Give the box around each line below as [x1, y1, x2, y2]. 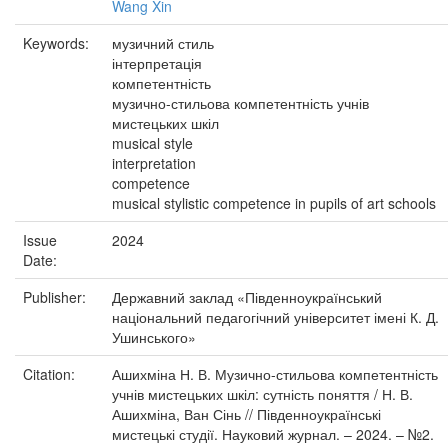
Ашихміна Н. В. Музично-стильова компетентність [112, 364, 438, 384]
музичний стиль [112, 33, 214, 53]
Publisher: [23, 287, 90, 307]
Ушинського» [112, 327, 196, 347]
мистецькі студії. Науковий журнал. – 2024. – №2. [112, 424, 434, 444]
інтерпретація [112, 53, 202, 73]
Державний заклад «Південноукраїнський [112, 287, 382, 307]
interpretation [112, 153, 196, 173]
